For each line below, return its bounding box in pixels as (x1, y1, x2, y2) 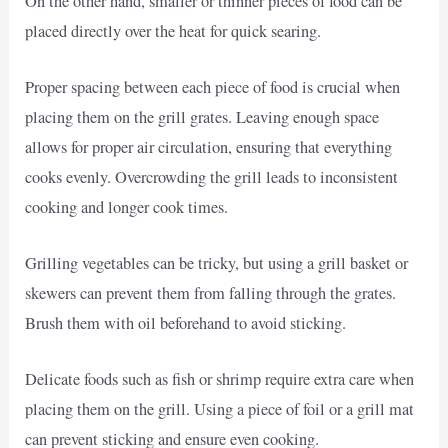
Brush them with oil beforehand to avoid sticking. (25, 312, 347, 335)
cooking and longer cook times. (25, 195, 229, 218)
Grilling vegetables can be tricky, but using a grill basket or (25, 252, 409, 275)
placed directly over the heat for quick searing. (25, 19, 322, 42)
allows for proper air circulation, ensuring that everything (25, 135, 393, 158)
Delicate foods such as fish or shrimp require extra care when (25, 368, 415, 391)
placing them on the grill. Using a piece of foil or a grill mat (25, 398, 415, 421)
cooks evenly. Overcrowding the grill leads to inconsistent (25, 165, 399, 188)
